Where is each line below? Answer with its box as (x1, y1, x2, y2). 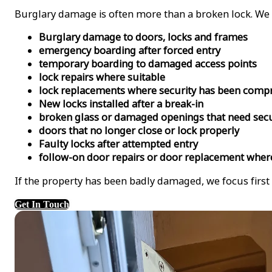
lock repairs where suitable (39, 70, 165, 84)
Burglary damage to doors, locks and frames (39, 30, 248, 44)
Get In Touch (15, 199, 69, 209)
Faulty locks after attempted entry (39, 137, 198, 151)
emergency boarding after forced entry (39, 44, 220, 58)
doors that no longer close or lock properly (39, 124, 239, 138)
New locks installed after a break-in (39, 97, 203, 111)
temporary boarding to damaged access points (39, 57, 257, 71)
